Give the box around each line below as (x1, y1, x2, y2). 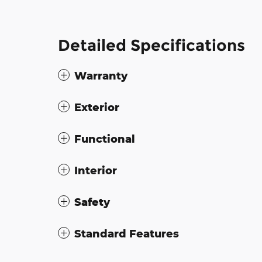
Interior (74, 163, 117, 177)
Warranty (74, 68, 127, 82)
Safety (74, 195, 110, 208)
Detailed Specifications (58, 35, 245, 55)
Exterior (74, 100, 119, 113)
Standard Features (74, 226, 179, 240)
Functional (74, 132, 135, 145)
